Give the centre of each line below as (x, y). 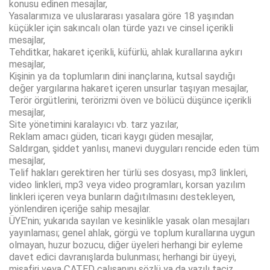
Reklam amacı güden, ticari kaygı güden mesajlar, (111, 137)
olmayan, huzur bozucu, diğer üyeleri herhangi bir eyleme (126, 245)
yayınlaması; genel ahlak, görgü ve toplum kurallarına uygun (132, 233)
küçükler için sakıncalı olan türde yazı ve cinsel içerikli (121, 28)
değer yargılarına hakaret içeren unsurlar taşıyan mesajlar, (129, 89)
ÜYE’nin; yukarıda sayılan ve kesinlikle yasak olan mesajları (129, 221)
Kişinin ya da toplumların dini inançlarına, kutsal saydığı (122, 77)
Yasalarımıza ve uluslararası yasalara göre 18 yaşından (121, 16)
